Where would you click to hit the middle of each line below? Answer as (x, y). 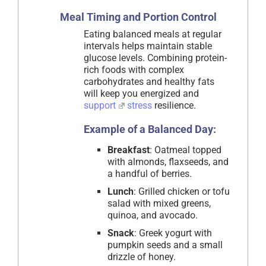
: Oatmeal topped (186, 150)
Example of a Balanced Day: (150, 129)
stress (139, 106)
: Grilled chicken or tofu (182, 192)
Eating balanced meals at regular (153, 34)
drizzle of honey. (142, 257)
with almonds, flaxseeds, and (168, 162)
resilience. (174, 106)
